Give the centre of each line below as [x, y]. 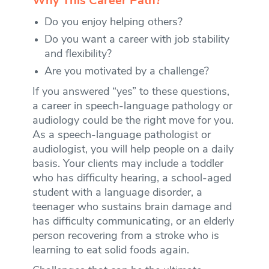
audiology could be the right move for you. [133, 121]
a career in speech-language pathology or [132, 106]
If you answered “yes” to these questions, [131, 92]
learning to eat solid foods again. [110, 250]
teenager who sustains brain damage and [132, 207]
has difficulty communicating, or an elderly [133, 222]
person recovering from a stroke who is [125, 236]
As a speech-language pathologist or [121, 135]
